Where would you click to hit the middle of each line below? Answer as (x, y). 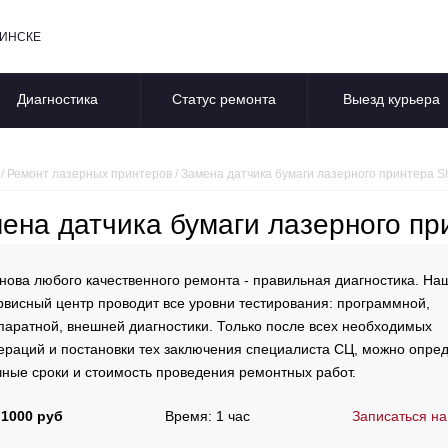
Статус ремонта (224, 99)
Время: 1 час (207, 416)
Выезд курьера (391, 99)
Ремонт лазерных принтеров (89, 174)
